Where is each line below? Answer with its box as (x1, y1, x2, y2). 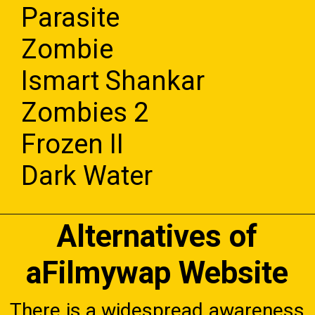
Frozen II (21, 128, 124, 160)
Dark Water (21, 160, 153, 191)
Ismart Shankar (21, 65, 205, 96)
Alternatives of (56, 219, 258, 255)
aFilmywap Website (25, 255, 288, 292)
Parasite (21, 1, 120, 33)
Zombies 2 (21, 96, 149, 128)
